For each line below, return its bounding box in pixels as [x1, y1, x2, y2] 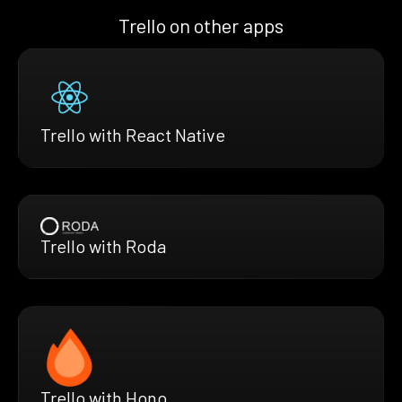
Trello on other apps [118, 13, 284, 37]
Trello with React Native [40, 123, 225, 145]
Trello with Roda [40, 235, 166, 258]
